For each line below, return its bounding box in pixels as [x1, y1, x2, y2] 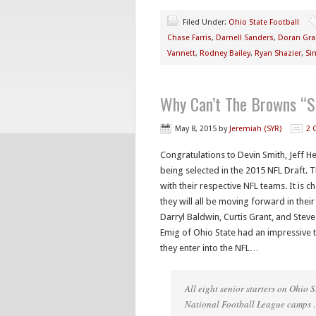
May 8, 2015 [175, 124, 217, 133]
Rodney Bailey [200, 49, 250, 58]
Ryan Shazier [255, 49, 301, 58]
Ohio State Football [229, 18, 299, 27]
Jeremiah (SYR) [229, 124, 281, 133]
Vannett [167, 49, 195, 58]
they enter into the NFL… [160, 243, 259, 253]
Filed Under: [183, 18, 229, 27]
